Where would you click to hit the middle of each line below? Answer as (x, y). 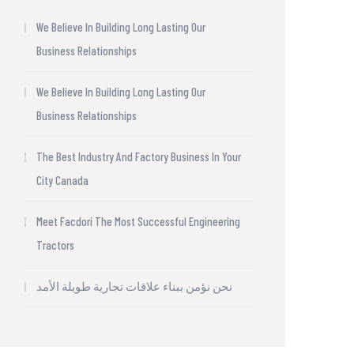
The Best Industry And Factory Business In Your (139, 157)
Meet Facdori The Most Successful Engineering (138, 222)
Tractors (55, 245)
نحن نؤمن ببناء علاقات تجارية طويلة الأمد (134, 286)
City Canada (62, 181)
